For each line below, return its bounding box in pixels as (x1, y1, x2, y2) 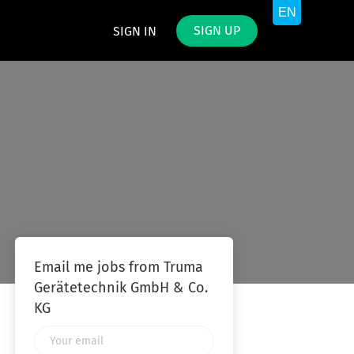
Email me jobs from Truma (33, 261, 203, 275)
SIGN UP (194, 24, 240, 37)
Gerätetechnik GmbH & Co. (33, 281, 208, 296)
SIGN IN (113, 25, 156, 38)
